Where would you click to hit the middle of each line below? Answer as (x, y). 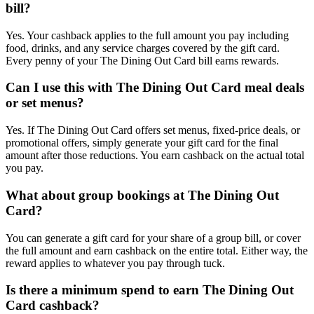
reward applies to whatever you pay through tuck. (115, 263)
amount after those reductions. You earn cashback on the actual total (155, 156)
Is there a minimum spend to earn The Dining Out (150, 290)
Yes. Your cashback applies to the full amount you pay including (147, 35)
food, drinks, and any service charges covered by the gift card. (143, 48)
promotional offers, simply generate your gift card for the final (142, 143)
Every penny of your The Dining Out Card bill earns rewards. (142, 60)
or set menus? (45, 103)
